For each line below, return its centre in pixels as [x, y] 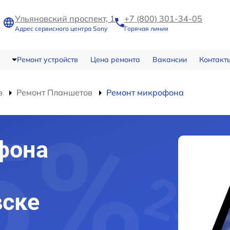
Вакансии [169, 60]
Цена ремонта [115, 60]
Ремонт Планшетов [54, 92]
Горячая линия [146, 28]
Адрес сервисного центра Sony [61, 28]
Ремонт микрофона [145, 92]
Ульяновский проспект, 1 [65, 18]
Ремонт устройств [47, 60]
